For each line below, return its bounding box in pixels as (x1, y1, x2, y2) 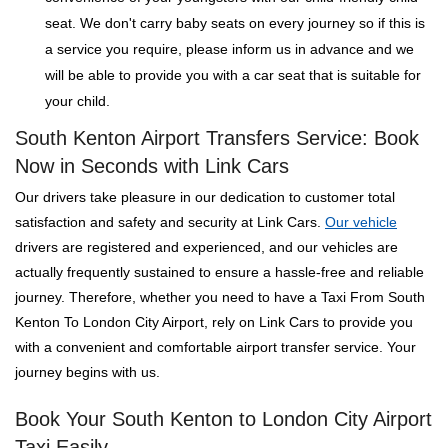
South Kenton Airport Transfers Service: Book (15, 127, 419, 149)
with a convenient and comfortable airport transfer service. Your (15, 339, 416, 355)
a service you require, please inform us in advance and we (45, 41, 414, 57)
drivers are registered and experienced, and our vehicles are (15, 239, 398, 255)
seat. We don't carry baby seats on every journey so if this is (45, 15, 425, 31)
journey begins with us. (15, 364, 160, 380)
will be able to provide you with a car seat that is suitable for (45, 67, 421, 83)
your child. (45, 93, 110, 109)
